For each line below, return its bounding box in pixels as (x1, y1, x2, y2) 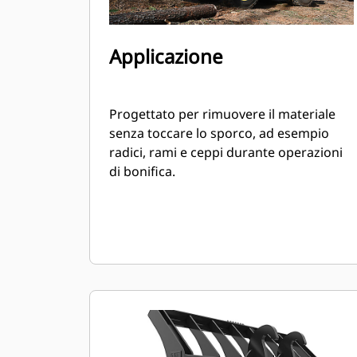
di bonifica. (109, 163, 175, 180)
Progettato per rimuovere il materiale (109, 105, 335, 123)
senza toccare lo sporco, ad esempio (109, 124, 329, 142)
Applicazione (109, 43, 223, 69)
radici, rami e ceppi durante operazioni (109, 143, 343, 161)
